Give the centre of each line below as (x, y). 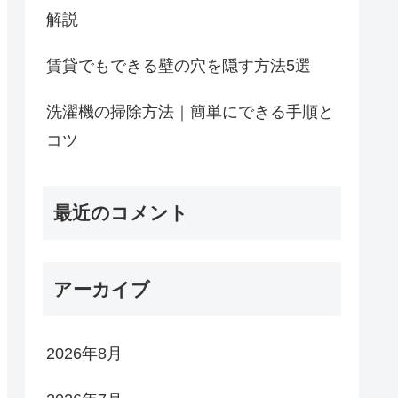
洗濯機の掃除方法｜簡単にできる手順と (190, 111)
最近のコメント (121, 213)
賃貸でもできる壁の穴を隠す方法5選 (179, 65)
